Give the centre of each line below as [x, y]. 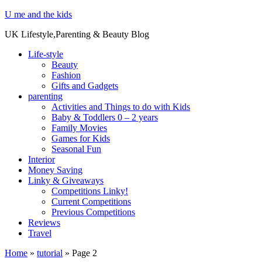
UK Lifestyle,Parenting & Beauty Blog [77, 34]
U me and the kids [38, 14]
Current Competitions [91, 201]
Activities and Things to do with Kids [121, 107]
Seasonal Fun [76, 149]
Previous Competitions [93, 212]
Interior [42, 159]
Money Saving [55, 170]
